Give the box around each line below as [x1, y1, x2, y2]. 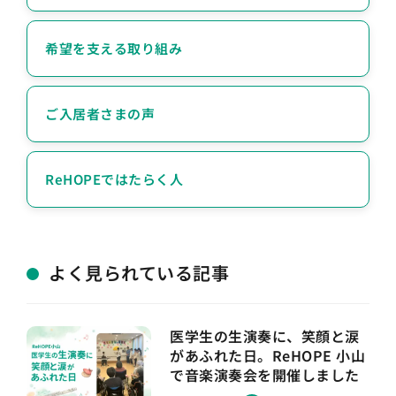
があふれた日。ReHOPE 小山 [170, 344, 366, 366]
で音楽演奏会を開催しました [170, 363, 360, 385]
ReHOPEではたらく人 [45, 170, 183, 189]
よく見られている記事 [49, 259, 229, 286]
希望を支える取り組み [45, 39, 182, 58]
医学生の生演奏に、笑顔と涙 [170, 324, 360, 346]
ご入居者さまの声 [45, 104, 155, 124]
